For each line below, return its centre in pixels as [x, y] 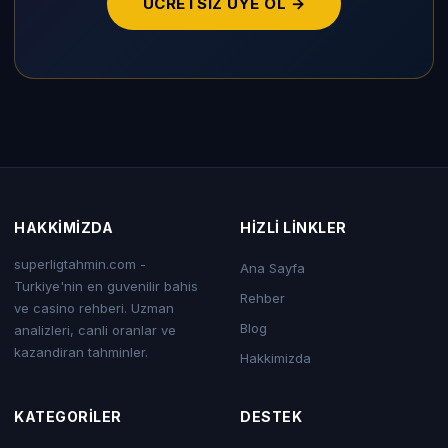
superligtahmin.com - [80, 264]
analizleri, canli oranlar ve [95, 330]
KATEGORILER [68, 416]
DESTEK [271, 416]
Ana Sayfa [272, 268]
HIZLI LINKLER [293, 227]
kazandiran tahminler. [81, 352]
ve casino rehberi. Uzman [94, 308]
